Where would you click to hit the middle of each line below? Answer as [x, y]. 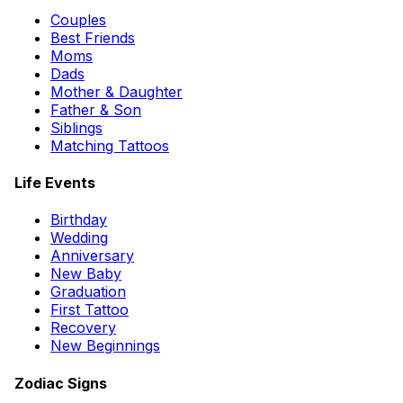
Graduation [88, 292]
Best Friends [93, 37]
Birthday [79, 220]
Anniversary [92, 256]
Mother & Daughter [116, 91]
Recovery [83, 328]
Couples [78, 19]
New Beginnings [105, 346]
